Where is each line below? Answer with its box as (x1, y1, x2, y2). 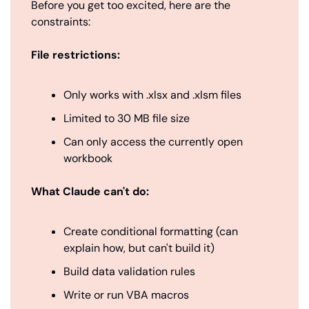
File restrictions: (31, 48, 120, 63)
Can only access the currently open (63, 134, 243, 150)
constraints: (31, 14, 90, 30)
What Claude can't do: (31, 184, 149, 199)
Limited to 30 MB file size (63, 111, 190, 126)
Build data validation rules (63, 264, 195, 279)
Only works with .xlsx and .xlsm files (63, 88, 241, 103)
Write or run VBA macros (63, 288, 189, 303)
